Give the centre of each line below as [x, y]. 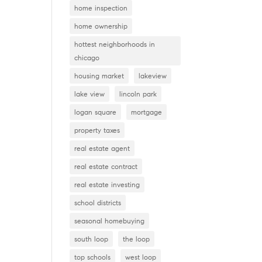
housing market [99, 76]
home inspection [101, 8]
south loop [92, 239]
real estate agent [102, 148]
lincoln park [138, 94]
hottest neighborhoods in [115, 44]
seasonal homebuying [110, 221]
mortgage [147, 112]
